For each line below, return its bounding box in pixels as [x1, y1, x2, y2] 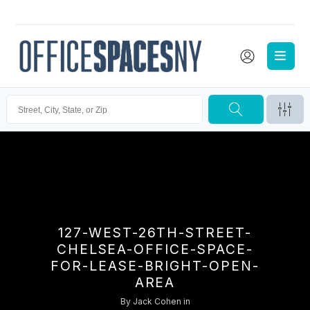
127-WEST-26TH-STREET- [58, 224, 252, 241]
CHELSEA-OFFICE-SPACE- [56, 241, 254, 258]
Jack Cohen [132, 296, 181, 307]
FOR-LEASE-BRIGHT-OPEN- [51, 257, 259, 275]
